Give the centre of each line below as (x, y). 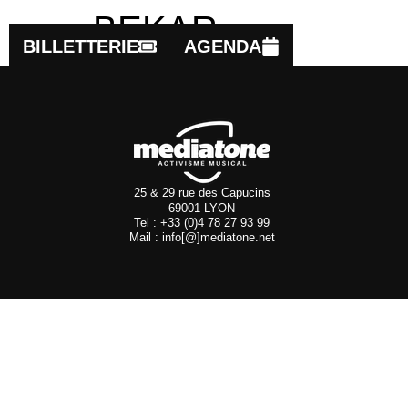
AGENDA (223, 46)
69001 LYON (202, 208)
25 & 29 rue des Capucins (202, 193)
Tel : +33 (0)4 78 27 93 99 (202, 223)
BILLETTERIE (81, 46)
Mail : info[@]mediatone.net (202, 238)
